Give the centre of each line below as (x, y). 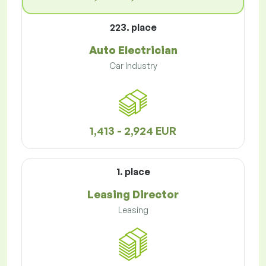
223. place (133, 28)
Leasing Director (133, 194)
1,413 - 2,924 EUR (133, 131)
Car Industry (133, 66)
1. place (133, 172)
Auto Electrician (133, 50)
